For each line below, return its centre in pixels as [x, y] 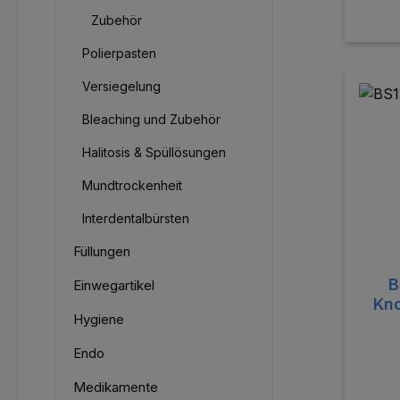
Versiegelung [121, 87]
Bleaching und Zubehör [151, 120]
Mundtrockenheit [132, 186]
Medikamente [116, 387]
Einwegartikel [114, 286]
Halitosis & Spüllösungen [154, 153]
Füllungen [102, 252]
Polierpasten [119, 54]
